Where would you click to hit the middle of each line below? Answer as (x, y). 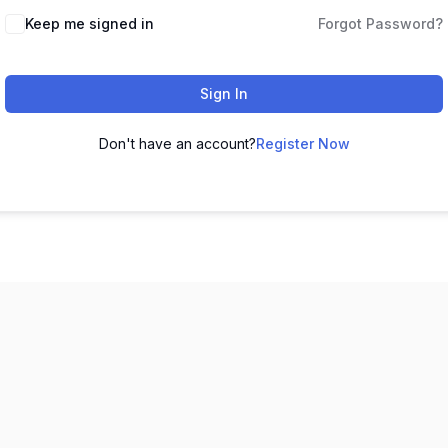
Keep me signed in (89, 23)
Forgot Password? (380, 23)
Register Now (302, 143)
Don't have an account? (177, 143)
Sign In (224, 93)
